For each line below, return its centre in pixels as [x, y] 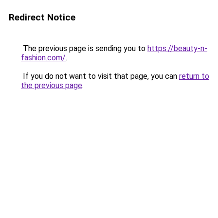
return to [194, 76]
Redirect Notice [42, 17]
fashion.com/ [43, 58]
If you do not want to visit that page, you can [100, 76]
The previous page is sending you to [84, 48]
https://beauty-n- [177, 48]
